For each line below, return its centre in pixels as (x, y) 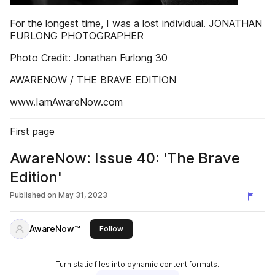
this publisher (147, 228)
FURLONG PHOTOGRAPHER (77, 36)
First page (32, 131)
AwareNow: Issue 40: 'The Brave (125, 158)
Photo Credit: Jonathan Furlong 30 (89, 58)
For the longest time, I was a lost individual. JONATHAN (136, 23)
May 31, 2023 (83, 195)
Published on (33, 195)
